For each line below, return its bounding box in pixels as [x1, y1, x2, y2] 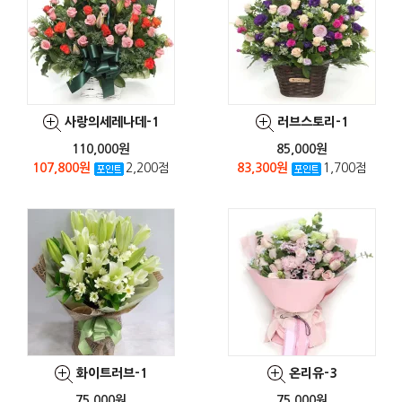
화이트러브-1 [75, 366, 147, 380]
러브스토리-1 [276, 115, 348, 128]
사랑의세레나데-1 [64, 115, 159, 128]
